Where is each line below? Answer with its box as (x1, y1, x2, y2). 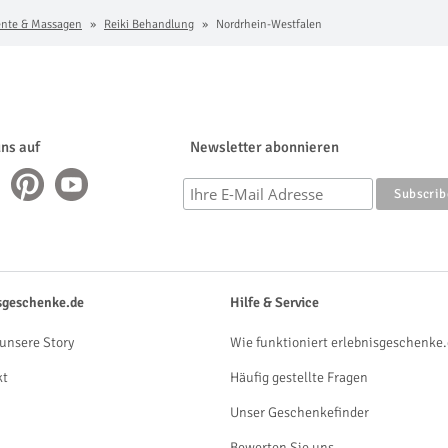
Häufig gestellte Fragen (230, 369, 368, 386)
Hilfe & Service (230, 294, 319, 311)
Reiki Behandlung (104, 17, 194, 32)
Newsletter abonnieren (190, 138, 339, 156)
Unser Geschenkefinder (230, 404, 369, 421)
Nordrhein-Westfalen (213, 17, 322, 32)
